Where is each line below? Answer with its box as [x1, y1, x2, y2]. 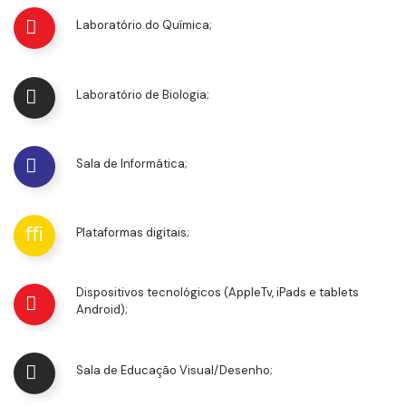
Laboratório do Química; [76, 17, 212, 34]
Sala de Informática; [76, 156, 188, 172]
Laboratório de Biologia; [76, 87, 209, 103]
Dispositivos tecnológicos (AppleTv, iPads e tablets [76, 285, 359, 301]
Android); [76, 302, 128, 318]
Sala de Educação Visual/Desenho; [76, 362, 273, 379]
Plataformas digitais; [76, 225, 189, 241]
